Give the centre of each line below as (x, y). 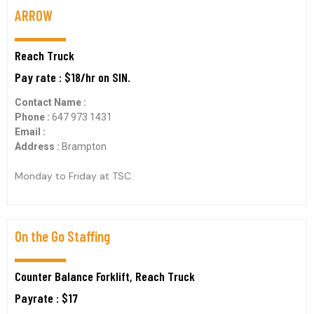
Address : (38, 146)
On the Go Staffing (62, 236)
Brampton (84, 146)
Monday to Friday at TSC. (74, 176)
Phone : (33, 117)
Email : (30, 132)
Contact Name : (50, 102)
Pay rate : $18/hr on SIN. (73, 77)
